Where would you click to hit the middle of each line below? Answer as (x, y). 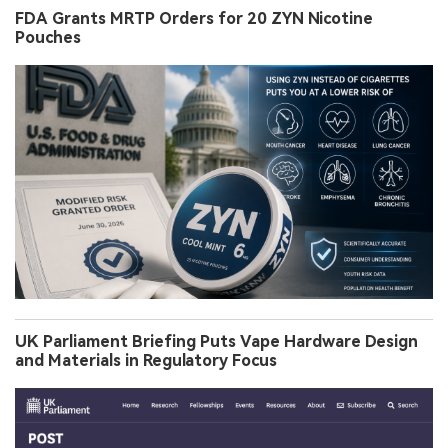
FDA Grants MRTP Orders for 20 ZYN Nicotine (194, 18)
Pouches (48, 37)
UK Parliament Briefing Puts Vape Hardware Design (216, 342)
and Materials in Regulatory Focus (146, 361)
